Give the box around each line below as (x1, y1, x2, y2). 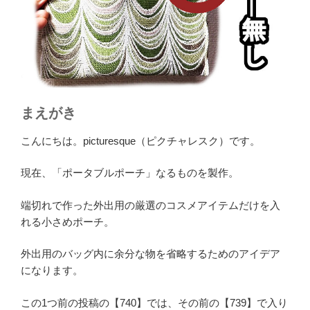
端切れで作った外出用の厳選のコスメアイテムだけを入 (21, 199, 280, 211)
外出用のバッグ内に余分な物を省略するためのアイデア (21, 248, 280, 260)
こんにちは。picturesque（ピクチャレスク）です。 (21, 134, 260, 147)
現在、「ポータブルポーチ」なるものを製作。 (21, 167, 239, 179)
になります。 (21, 264, 83, 277)
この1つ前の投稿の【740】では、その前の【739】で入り (21, 296, 288, 309)
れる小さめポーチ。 (21, 215, 114, 228)
